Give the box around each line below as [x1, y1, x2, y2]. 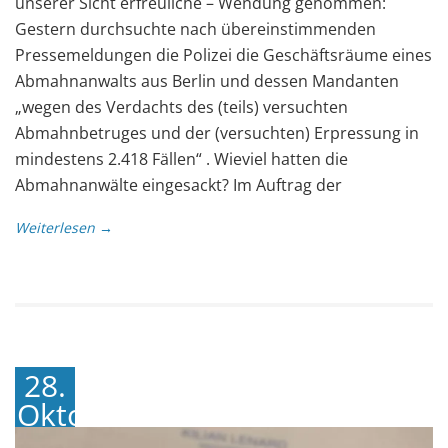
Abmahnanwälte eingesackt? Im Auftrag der [15, 173, 342, 196]
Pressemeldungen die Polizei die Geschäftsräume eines [15, 43, 432, 66]
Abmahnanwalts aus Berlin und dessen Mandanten [15, 69, 399, 92]
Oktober [17, 393, 132, 435]
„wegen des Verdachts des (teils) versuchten [15, 95, 348, 118]
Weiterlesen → [15, 217, 113, 237]
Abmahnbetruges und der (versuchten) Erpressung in [15, 121, 419, 144]
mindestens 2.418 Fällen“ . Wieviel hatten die [15, 147, 348, 170]
